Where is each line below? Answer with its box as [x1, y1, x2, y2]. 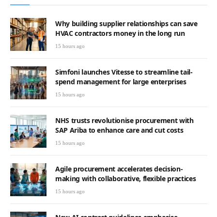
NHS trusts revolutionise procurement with [55, 115, 194, 125]
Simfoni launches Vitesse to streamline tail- [55, 67, 193, 77]
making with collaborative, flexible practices [55, 174, 196, 184]
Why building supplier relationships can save [55, 18, 198, 28]
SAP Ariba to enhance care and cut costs [55, 125, 184, 135]
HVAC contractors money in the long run [55, 28, 185, 38]
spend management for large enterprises [55, 77, 186, 86]
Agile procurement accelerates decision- [55, 164, 183, 174]
